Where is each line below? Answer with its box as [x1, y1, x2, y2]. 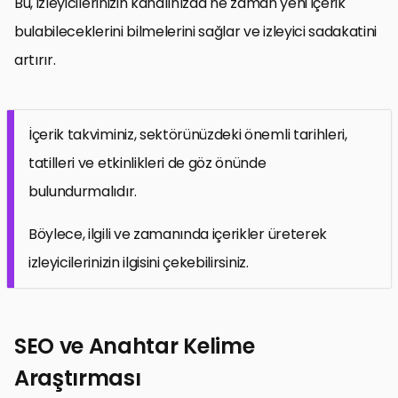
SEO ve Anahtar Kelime [14, 330, 255, 361]
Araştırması [14, 362, 141, 393]
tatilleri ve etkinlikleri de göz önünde [28, 152, 267, 173]
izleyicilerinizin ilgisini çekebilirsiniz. [28, 251, 249, 273]
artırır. [14, 49, 56, 70]
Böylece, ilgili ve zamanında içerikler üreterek [28, 223, 327, 244]
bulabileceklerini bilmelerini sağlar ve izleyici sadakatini [14, 20, 378, 42]
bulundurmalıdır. [28, 180, 137, 202]
